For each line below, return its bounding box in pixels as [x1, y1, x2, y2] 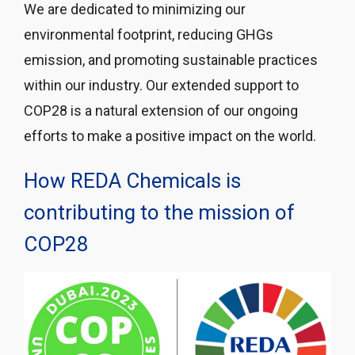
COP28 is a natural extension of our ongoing [24, 101, 298, 119]
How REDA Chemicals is [24, 168, 241, 193]
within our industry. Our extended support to [24, 76, 299, 94]
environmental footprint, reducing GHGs [24, 25, 273, 43]
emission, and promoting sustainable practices [24, 51, 318, 68]
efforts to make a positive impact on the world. [24, 127, 316, 144]
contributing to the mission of [24, 200, 295, 224]
